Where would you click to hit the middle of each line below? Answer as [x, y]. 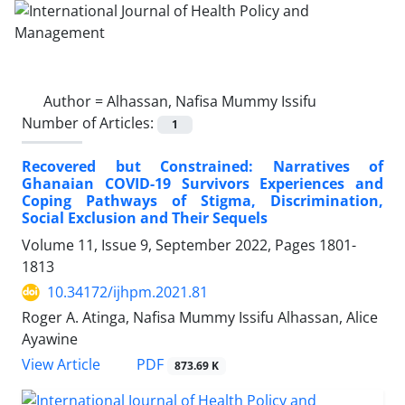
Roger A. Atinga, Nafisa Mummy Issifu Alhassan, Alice [200, 318]
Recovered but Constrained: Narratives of [202, 167]
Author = [75, 101]
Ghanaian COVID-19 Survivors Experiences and [202, 184]
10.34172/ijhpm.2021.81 [127, 292]
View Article [61, 365]
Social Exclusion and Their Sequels [145, 218]
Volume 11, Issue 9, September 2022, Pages [170, 245]
